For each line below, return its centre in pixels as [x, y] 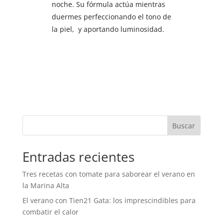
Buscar [184, 125]
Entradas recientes [78, 157]
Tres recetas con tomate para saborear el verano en [109, 174]
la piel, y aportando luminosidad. [108, 29]
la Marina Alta [46, 185]
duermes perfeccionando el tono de [111, 16]
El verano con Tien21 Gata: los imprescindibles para [109, 200]
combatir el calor [50, 212]
